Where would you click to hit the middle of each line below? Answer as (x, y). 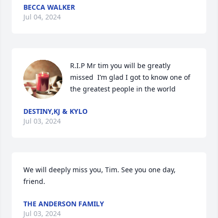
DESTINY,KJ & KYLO (55, 111)
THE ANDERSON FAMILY (64, 204)
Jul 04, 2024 (42, 17)
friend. (34, 181)
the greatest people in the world (123, 89)
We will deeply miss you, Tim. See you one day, (100, 170)
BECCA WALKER (49, 7)
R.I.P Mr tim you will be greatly (120, 65)
